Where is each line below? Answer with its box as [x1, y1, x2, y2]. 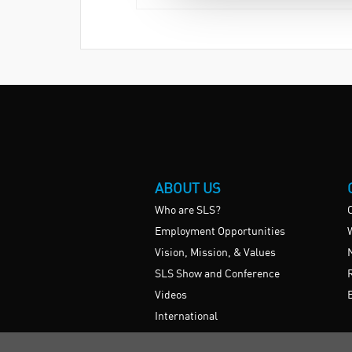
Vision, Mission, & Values [155, 247, 276, 258]
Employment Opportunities [155, 226, 285, 237]
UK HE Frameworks [155, 332, 250, 343]
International [155, 311, 218, 322]
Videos [155, 290, 187, 301]
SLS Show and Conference [155, 269, 280, 280]
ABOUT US [155, 181, 221, 196]
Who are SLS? [155, 205, 221, 216]
